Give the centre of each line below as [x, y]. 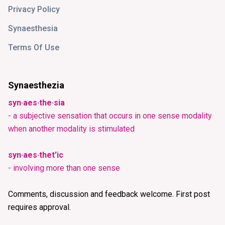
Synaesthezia [36, 85]
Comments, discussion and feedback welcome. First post [109, 194]
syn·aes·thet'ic [36, 155]
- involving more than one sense [64, 168]
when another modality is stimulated [71, 129]
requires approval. [39, 207]
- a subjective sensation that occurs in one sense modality [110, 116]
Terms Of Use [34, 48]
